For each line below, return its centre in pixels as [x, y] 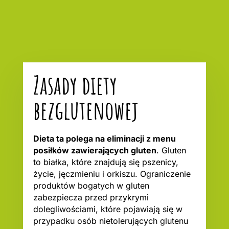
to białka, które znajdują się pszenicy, [106, 162]
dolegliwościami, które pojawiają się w [108, 209]
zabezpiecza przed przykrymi [91, 198]
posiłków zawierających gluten [95, 151]
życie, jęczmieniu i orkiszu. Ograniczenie [112, 174]
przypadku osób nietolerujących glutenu [110, 221]
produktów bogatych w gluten [91, 186]
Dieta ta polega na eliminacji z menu [104, 139]
